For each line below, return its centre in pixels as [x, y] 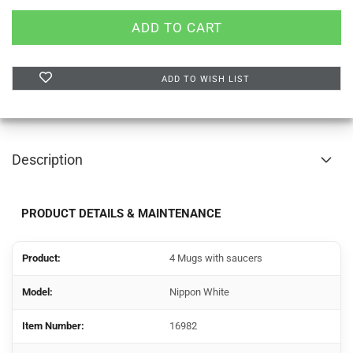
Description [47, 160]
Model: [37, 292]
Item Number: [53, 326]
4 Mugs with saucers [216, 258]
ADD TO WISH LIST [205, 79]
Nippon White [199, 292]
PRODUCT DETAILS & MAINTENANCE [121, 214]
